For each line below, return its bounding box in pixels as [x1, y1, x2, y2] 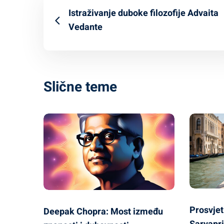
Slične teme [43, 77, 117, 97]
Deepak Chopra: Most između [43, 204, 163, 218]
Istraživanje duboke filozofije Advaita [68, 6, 218, 20]
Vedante [68, 20, 102, 34]
